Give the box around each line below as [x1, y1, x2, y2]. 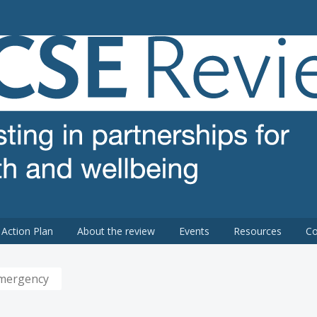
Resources [233, 224, 282, 238]
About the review [76, 224, 155, 238]
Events [178, 224, 209, 238]
